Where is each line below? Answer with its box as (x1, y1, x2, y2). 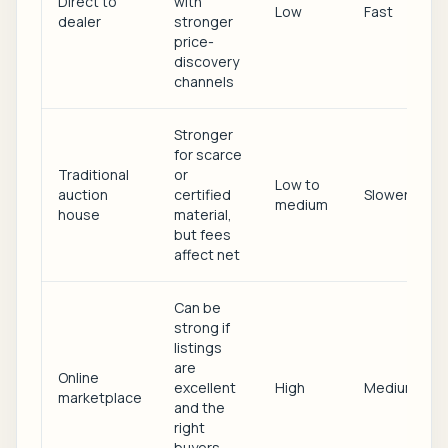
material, (174, 205, 232, 224)
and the (174, 398, 225, 417)
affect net (174, 245, 240, 264)
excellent (174, 378, 236, 397)
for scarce (174, 145, 242, 164)
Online (58, 368, 99, 387)
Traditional (58, 165, 129, 184)
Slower (364, 185, 409, 204)
